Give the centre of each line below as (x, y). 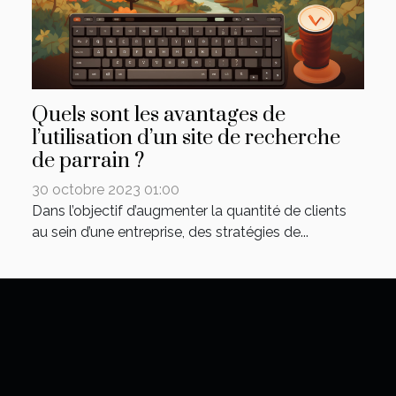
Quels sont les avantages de (159, 114)
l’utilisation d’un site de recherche (186, 137)
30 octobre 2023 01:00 (106, 189)
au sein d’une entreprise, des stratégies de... (170, 232)
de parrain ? (88, 160)
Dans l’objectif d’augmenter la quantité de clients (189, 210)
